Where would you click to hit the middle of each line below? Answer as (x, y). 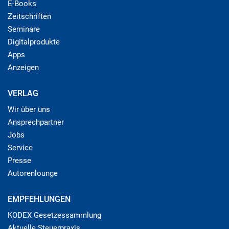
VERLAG (23, 94)
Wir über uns (29, 110)
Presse (19, 161)
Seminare (24, 29)
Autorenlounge (33, 174)
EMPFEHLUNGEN (39, 199)
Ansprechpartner (36, 122)
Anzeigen (23, 68)
